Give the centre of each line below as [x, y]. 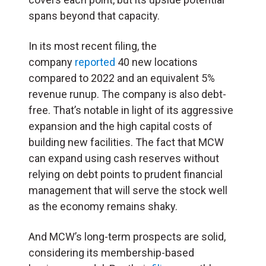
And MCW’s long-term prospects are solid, [127, 236]
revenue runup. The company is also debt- [127, 94]
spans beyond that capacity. [94, 15]
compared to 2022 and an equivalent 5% [122, 78]
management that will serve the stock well [128, 190]
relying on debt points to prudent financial [126, 174]
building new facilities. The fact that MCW [126, 142]
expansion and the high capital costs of [121, 126]
